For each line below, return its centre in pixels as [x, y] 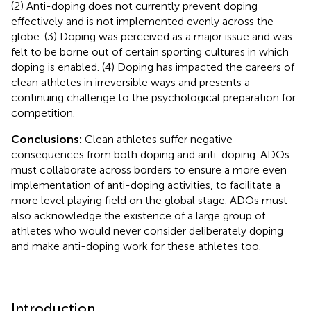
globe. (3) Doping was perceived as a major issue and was [152, 36]
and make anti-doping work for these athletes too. [136, 246]
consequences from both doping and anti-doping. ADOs [150, 154]
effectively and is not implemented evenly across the [142, 21]
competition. [43, 112]
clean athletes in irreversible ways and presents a [131, 82]
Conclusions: [47, 139]
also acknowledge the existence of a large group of [138, 215]
